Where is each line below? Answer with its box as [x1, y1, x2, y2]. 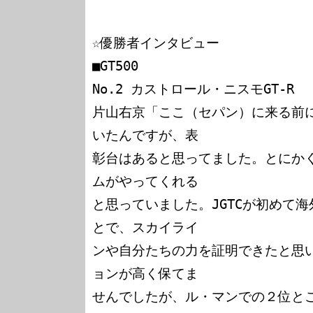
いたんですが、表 [92, 128, 198, 143]
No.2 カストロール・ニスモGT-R [92, 82, 294, 96]
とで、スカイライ [92, 220, 198, 235]
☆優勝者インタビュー [92, 36, 219, 50]
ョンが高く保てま [92, 266, 198, 281]
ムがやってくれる [92, 174, 198, 189]
